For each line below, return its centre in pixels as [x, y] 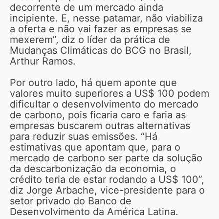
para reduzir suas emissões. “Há [84, 136]
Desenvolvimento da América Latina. [94, 211]
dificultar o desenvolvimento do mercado [104, 104]
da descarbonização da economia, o [93, 168]
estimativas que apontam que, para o [95, 147]
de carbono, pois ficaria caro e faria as [98, 115]
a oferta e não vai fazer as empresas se [101, 29]
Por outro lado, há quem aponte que [93, 82]
